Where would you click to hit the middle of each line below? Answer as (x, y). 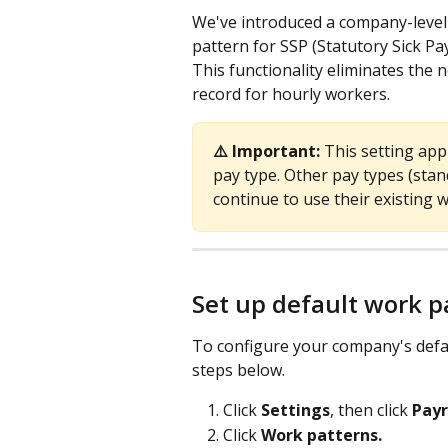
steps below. (238, 370)
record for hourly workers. (291, 94)
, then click (371, 410)
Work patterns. (321, 434)
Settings (295, 410)
